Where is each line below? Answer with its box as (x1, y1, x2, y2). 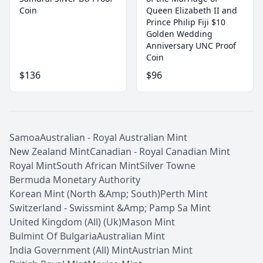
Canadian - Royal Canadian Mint (90, 145, 230, 158)
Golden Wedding (146, 28, 213, 39)
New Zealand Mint (9, 145, 90, 158)
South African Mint (56, 159, 140, 172)
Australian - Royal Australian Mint (40, 131, 187, 144)
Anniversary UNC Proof (146, 40, 236, 51)
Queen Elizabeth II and (146, 5, 237, 16)
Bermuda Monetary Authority (9, 173, 140, 186)
